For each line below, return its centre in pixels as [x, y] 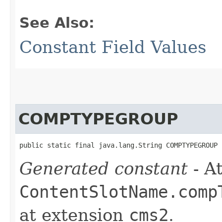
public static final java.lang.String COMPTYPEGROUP [118, 145]
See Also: [57, 23]
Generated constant [104, 168]
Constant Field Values [113, 47]
